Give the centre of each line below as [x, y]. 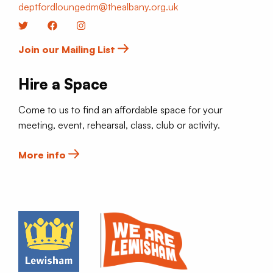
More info [43, 154]
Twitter [43, 25]
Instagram [106, 25]
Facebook [79, 25]
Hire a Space [63, 84]
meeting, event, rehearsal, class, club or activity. [119, 125]
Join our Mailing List [68, 49]
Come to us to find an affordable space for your [120, 109]
